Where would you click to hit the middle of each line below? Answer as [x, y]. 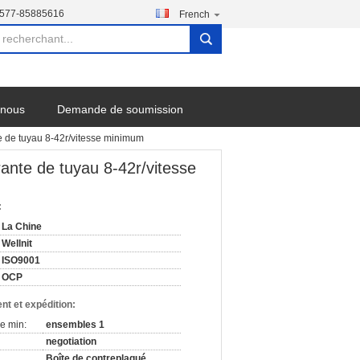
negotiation [71, 342]
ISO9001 [21, 260]
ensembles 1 [75, 325]
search [210, 45]
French [194, 14]
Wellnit [17, 243]
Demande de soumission [120, 109]
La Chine [22, 227]
